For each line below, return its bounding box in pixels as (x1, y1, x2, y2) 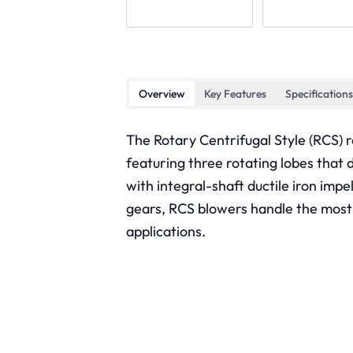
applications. (126, 222, 206, 240)
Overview (139, 87, 185, 101)
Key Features (204, 87, 266, 101)
